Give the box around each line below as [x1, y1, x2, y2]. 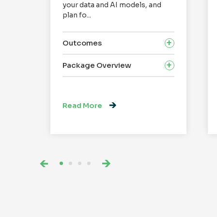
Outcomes [62, 38, 102, 47]
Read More [62, 101, 103, 110]
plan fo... [62, 11, 92, 20]
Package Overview [62, 60, 132, 70]
